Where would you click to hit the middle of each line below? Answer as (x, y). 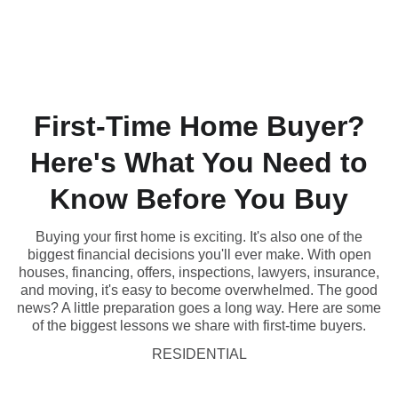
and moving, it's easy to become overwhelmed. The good (199, 290)
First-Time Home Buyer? (199, 126)
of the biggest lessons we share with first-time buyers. (199, 326)
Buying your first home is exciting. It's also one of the (199, 237)
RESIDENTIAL (199, 354)
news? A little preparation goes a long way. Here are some (199, 308)
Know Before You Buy (199, 199)
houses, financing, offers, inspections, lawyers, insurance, (199, 272)
